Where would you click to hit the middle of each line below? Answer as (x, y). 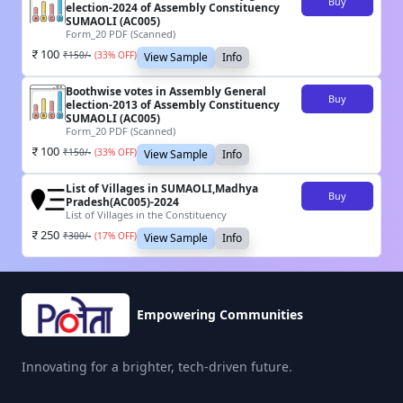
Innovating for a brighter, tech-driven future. (157, 367)
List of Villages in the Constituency (146, 215)
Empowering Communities (220, 315)
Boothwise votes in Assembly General (166, 92)
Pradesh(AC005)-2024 (122, 202)
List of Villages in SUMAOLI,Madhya (162, 189)
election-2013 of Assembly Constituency (173, 105)
